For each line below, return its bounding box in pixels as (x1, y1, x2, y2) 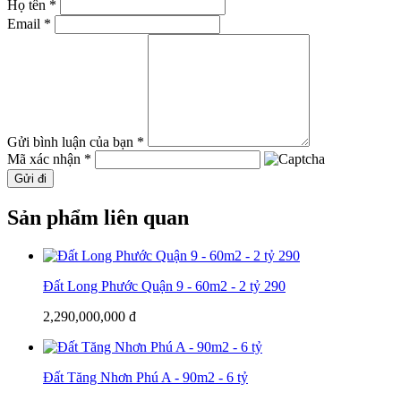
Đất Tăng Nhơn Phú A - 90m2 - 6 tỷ (43, 369, 248, 385)
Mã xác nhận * (7, 150, 91, 166)
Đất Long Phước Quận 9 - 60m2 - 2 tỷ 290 (43, 277, 286, 294)
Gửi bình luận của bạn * (7, 133, 144, 149)
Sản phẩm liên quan (7, 205, 189, 229)
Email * (7, 15, 51, 31)
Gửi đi (14, 171, 47, 185)
